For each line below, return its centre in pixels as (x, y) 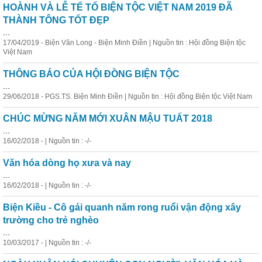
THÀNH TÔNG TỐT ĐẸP (56, 20)
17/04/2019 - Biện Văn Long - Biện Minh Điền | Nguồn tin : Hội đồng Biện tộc (124, 43)
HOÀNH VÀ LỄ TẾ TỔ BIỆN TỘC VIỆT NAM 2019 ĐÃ (118, 7)
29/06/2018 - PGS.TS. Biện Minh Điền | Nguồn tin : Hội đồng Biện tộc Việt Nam (127, 96)
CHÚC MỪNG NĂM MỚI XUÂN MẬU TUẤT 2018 (108, 118)
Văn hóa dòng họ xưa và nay (67, 163)
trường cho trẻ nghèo (51, 220)
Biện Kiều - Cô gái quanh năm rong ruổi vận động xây (122, 207)
